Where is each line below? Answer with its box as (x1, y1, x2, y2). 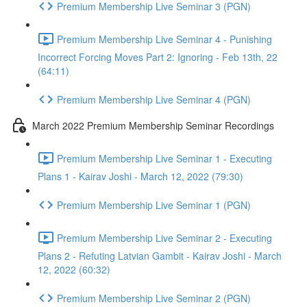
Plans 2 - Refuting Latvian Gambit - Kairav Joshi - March (38, 249, 282, 262)
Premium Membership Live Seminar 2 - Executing (57, 230, 272, 245)
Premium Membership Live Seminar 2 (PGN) (57, 291, 251, 305)
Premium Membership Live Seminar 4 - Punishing (57, 32, 272, 46)
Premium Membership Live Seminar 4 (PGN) (57, 92, 251, 106)
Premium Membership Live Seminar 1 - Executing (57, 151, 272, 165)
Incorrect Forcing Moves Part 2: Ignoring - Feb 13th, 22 (38, 50, 278, 64)
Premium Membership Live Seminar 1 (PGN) (57, 197, 251, 212)
